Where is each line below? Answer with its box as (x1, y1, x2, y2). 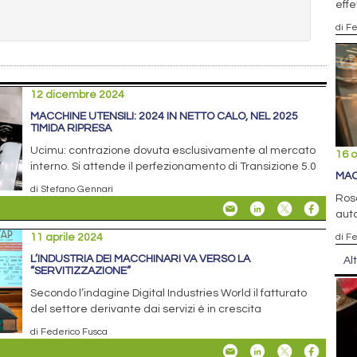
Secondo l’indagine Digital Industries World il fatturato (30, 287, 308, 299)
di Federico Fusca (30, 326, 108, 336)
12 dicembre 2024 (30, 88, 125, 100)
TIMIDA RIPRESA (30, 122, 112, 134)
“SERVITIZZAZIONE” (30, 265, 131, 277)
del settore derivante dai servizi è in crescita (30, 303, 262, 315)
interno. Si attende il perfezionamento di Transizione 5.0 (30, 160, 317, 172)
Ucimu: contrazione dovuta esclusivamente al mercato (30, 144, 316, 156)
